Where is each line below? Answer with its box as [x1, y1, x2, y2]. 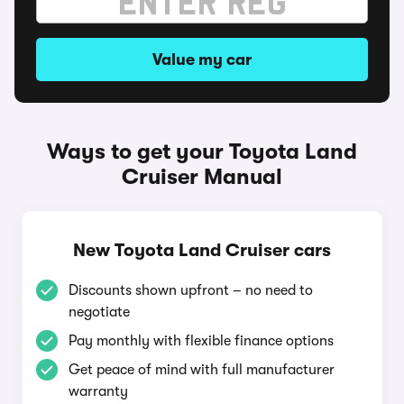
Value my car [152, 50, 252, 69]
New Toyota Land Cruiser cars [73, 240, 331, 261]
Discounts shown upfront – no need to [69, 282, 313, 298]
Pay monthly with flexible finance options [69, 333, 334, 349]
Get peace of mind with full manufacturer [69, 362, 335, 378]
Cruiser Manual [122, 164, 282, 189]
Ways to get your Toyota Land [47, 139, 357, 164]
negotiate [69, 304, 130, 320]
